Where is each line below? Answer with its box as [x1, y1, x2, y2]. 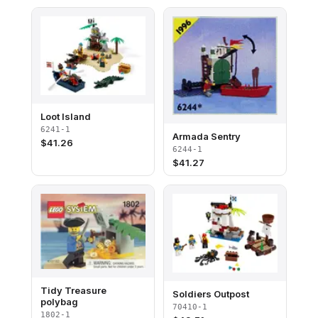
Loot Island [40, 111, 91, 123]
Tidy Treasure [40, 285, 106, 297]
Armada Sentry [172, 130, 241, 142]
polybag [40, 296, 78, 308]
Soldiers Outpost [172, 287, 249, 300]
